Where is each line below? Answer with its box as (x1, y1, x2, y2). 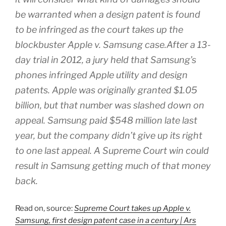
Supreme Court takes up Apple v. (74, 204, 191, 213)
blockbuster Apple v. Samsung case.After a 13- (15, 39, 211, 50)
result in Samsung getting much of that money (15, 160, 211, 171)
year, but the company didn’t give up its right (15, 130, 202, 141)
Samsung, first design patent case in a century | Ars (15, 216, 196, 225)
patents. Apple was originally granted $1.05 (15, 85, 197, 95)
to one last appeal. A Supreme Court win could (15, 145, 209, 156)
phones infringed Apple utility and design (15, 70, 188, 80)
